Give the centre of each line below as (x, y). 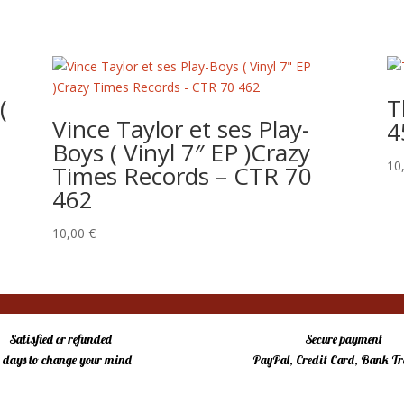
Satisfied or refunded (61, 339)
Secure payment (343, 339)
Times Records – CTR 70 (182, 175)
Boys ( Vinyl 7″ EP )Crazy (181, 152)
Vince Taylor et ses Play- (180, 129)
